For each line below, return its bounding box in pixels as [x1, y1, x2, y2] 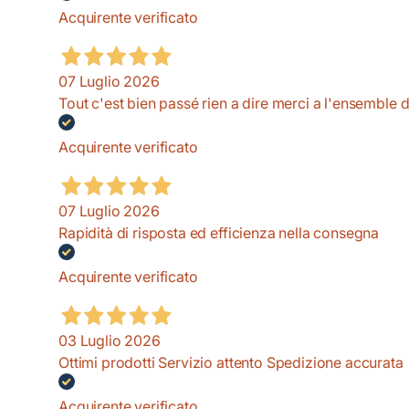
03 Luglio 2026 [58, 331, 161, 351]
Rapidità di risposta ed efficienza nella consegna [58, 224, 380, 243]
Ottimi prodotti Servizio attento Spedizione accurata [58, 353, 404, 372]
